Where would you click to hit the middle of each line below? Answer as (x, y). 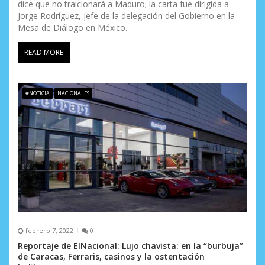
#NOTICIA (37, 93)
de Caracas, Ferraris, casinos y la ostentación (111, 257)
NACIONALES (73, 93)
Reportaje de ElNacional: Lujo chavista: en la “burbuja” (130, 246)
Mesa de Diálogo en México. (72, 28)
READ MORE (44, 53)
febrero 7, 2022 (49, 230)
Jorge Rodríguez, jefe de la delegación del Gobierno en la (126, 16)
